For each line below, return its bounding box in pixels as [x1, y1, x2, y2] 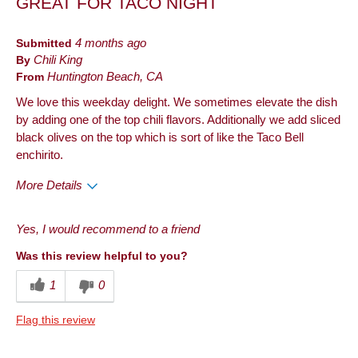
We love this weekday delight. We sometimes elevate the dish [16, 95, 337, 109]
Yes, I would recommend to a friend [16, 222, 200, 236]
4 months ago [75, 36, 146, 50]
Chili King [34, 53, 82, 66]
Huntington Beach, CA [47, 70, 163, 83]
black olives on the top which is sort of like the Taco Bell [16, 130, 304, 144]
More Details [16, 178, 82, 192]
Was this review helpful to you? [16, 249, 188, 262]
